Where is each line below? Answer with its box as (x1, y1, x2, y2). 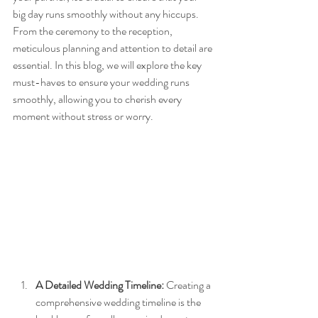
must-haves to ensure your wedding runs (13, 74, 192, 91)
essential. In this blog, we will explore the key (13, 57, 204, 74)
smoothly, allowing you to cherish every (13, 91, 184, 108)
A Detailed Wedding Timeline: (35, 276, 164, 293)
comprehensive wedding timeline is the (35, 293, 203, 310)
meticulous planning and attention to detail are (13, 40, 214, 57)
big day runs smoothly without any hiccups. (13, 6, 201, 23)
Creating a (164, 276, 213, 293)
